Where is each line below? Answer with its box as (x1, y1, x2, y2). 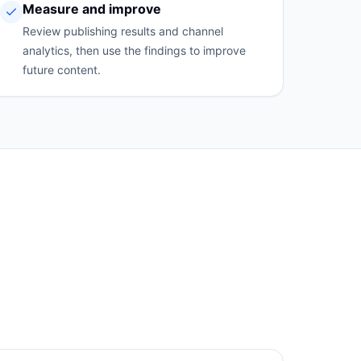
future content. (22, 63, 101, 77)
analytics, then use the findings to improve (22, 44, 246, 57)
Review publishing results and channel (22, 24, 223, 38)
